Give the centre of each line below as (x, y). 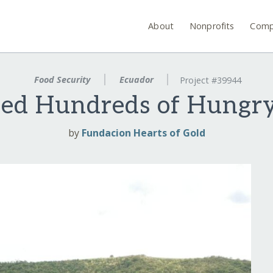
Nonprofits (212, 26)
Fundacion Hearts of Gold (143, 133)
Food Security (62, 80)
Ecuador (136, 80)
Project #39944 (211, 80)
